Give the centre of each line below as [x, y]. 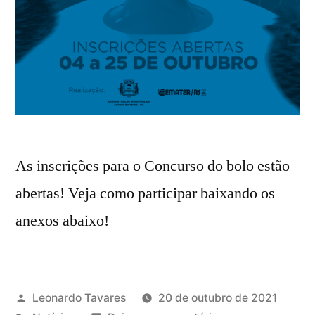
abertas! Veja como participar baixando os [145, 193]
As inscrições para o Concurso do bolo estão [153, 166]
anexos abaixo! [62, 220]
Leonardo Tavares [79, 297]
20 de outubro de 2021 [217, 297]
